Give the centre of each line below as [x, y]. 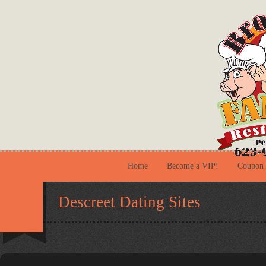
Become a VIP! [193, 166]
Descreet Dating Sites [129, 202]
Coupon [251, 166]
